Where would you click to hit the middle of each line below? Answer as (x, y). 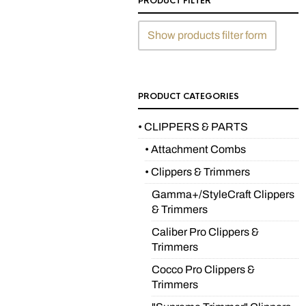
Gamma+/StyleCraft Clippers (223, 194)
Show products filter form (207, 35)
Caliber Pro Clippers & (205, 232)
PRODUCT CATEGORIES (189, 96)
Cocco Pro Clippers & (203, 269)
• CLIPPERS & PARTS (193, 127)
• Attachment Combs (195, 149)
